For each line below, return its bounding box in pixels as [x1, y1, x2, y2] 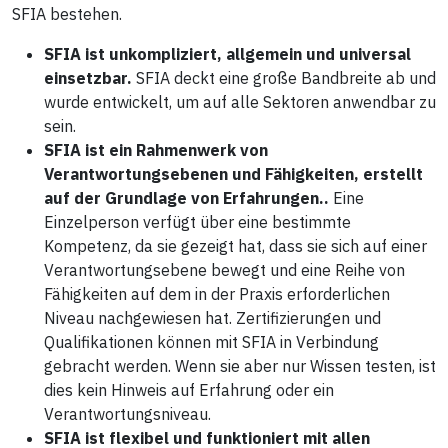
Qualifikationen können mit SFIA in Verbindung [44, 331, 379, 352]
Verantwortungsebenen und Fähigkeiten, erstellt [44, 163, 423, 184]
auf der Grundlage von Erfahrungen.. [44, 187, 333, 208]
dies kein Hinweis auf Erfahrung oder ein [44, 379, 334, 400]
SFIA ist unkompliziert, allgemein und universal [44, 43, 411, 64]
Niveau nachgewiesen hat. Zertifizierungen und [44, 307, 381, 328]
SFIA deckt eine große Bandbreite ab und [132, 67, 436, 88]
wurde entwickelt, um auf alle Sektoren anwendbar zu [44, 91, 436, 112]
